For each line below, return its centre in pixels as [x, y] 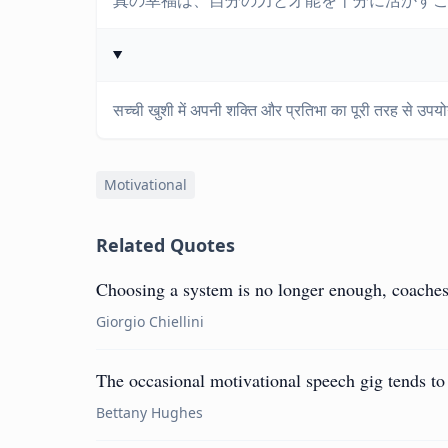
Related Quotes [165, 245]
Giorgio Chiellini [150, 321]
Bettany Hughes [149, 412]
